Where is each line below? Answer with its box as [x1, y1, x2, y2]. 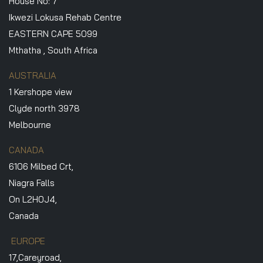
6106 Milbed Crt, [9, 160, 73, 172]
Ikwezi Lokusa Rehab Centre [9, 11, 122, 23]
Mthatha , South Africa [9, 44, 97, 56]
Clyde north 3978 [9, 102, 80, 114]
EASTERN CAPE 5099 [9, 28, 97, 39]
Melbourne [9, 119, 51, 130]
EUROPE [9, 235, 45, 247]
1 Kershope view [9, 86, 72, 97]
